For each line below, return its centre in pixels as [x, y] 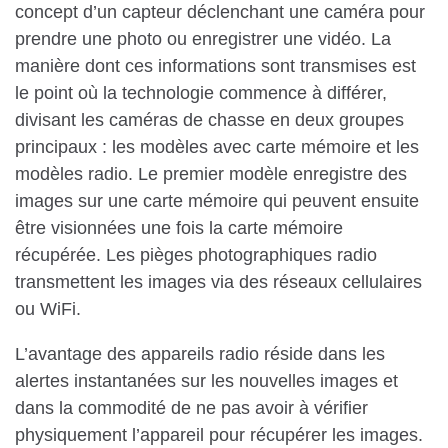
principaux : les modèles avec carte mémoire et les [217, 146]
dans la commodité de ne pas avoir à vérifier [191, 407]
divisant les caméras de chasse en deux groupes [209, 119]
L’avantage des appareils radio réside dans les [200, 353]
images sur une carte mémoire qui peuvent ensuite [217, 200]
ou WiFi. [48, 308]
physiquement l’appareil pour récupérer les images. [219, 434]
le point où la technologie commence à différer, [201, 92]
